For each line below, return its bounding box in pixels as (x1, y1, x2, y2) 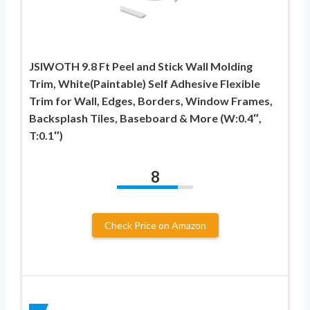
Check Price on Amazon (104, 219, 206, 231)
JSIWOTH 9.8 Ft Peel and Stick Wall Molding (29, 59, 253, 73)
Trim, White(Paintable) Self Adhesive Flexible (29, 76, 260, 90)
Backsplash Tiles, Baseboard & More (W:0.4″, (29, 111, 262, 125)
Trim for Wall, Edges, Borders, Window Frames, (29, 93, 273, 107)
